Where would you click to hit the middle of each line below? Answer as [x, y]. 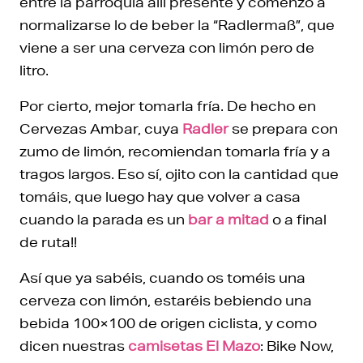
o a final [299, 219]
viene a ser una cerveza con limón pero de [167, 47]
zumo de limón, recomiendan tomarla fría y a [175, 151]
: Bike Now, [297, 345]
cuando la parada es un [102, 219]
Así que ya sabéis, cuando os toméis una [162, 277]
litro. [34, 70]
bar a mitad [227, 219]
